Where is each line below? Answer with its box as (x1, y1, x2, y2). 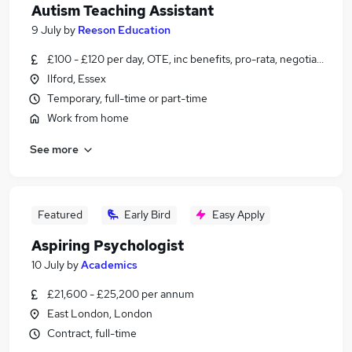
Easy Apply (211, 207, 265, 222)
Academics (81, 258, 137, 272)
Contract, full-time (47, 326, 137, 340)
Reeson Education (78, 23, 170, 37)
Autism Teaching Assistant (31, 2, 214, 20)
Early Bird (124, 207, 170, 222)
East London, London (47, 306, 152, 321)
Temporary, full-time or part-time (47, 91, 207, 105)
